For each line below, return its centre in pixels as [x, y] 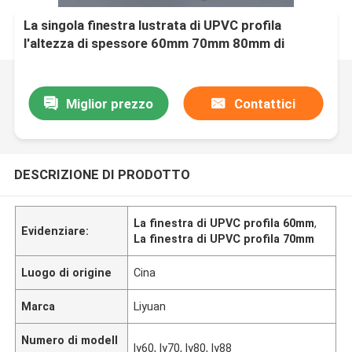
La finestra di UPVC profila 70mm [224, 238]
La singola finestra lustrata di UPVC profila [153, 26]
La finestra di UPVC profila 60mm [224, 223]
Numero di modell [70, 340]
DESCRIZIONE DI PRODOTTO [102, 174]
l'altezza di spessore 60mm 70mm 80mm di [154, 44]
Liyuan [150, 306]
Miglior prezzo [109, 103]
